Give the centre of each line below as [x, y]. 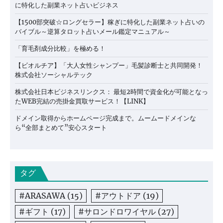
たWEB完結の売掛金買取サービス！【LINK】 [82, 101]
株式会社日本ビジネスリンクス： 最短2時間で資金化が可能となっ [111, 92]
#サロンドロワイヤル [117, 211]
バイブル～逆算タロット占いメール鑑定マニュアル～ [93, 31]
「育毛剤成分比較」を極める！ [60, 48]
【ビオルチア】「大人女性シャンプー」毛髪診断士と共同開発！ [109, 65]
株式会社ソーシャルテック [54, 75]
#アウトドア [118, 195]
